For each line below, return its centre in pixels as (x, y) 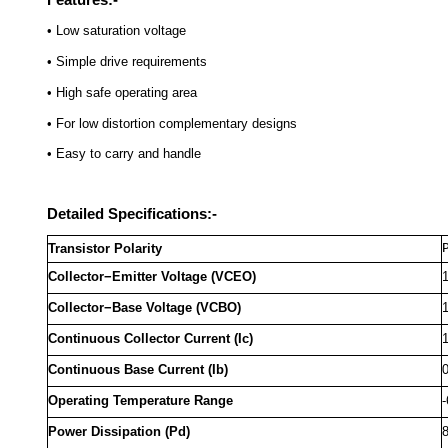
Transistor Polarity (105, 248)
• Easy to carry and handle (124, 153)
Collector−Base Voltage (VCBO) (144, 307)
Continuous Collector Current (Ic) (150, 338)
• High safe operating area (122, 92)
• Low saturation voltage (116, 30)
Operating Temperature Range (140, 400)
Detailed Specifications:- (132, 213)
